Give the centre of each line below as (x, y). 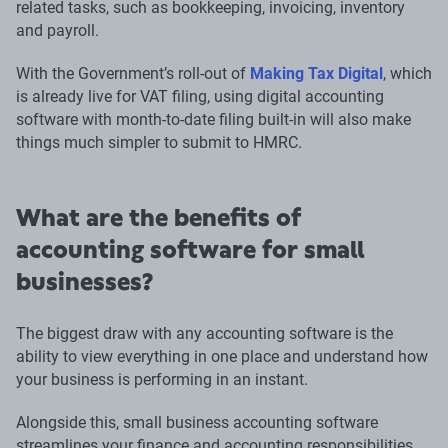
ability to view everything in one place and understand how (222, 357)
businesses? (85, 282)
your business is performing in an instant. (162, 380)
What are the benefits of (158, 218)
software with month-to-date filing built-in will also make (213, 120)
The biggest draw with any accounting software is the (204, 334)
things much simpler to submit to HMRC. (159, 143)
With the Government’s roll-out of (133, 74)
